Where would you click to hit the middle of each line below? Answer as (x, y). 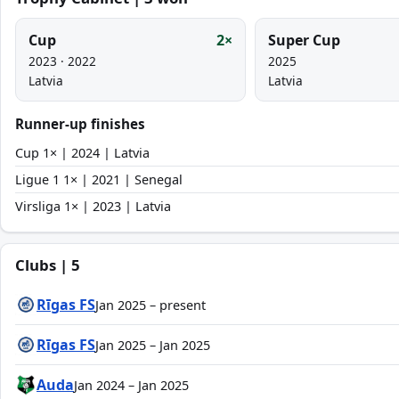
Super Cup (304, 40)
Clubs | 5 (48, 265)
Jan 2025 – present (151, 305)
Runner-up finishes (80, 124)
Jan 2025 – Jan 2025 (153, 345)
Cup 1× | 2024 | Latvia (82, 153)
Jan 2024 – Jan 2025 (131, 385)
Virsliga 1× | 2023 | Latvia (93, 206)
